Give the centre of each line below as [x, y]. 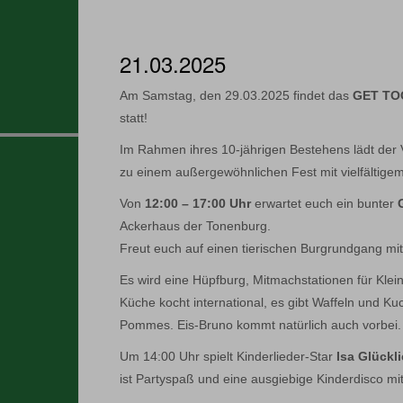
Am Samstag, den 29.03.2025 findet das [236, 95]
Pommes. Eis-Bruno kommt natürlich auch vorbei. [260, 325]
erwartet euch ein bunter [326, 203]
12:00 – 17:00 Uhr [198, 203]
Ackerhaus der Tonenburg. [195, 226]
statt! [134, 118]
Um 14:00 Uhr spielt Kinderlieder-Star [228, 356]
